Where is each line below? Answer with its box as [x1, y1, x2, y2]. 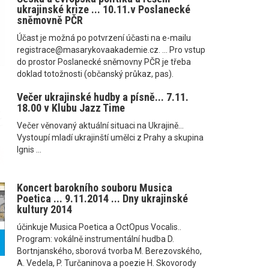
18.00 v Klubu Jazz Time [16, 101, 125, 114]
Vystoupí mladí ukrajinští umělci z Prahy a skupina [16, 132, 204, 142]
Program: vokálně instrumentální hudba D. [16, 234, 174, 244]
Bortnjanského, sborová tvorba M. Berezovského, [16, 246, 202, 256]
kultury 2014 [16, 203, 72, 216]
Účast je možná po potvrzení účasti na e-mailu [16, 32, 191, 43]
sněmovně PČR [16, 13, 83, 26]
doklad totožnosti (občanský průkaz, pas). [16, 68, 174, 79]
